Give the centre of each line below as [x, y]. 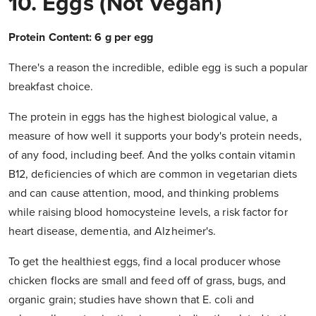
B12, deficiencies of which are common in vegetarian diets [153, 175]
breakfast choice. [51, 87]
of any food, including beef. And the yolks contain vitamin [152, 156]
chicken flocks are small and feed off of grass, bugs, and [147, 281]
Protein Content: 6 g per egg [81, 38]
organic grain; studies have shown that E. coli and [131, 300]
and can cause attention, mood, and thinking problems [144, 194]
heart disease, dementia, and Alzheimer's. [113, 232]
